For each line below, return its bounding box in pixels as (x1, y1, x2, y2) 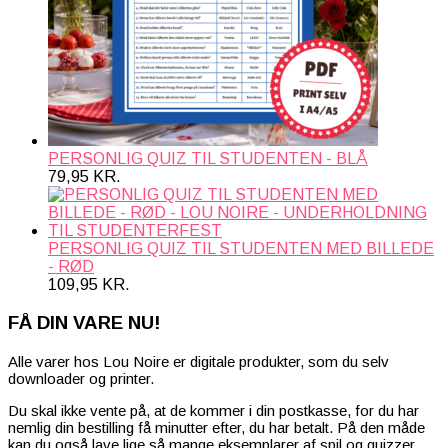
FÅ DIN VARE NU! (8, 312, 161, 334)
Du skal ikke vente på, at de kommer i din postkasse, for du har (8, 402, 419, 420)
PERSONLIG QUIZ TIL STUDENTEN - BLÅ (48, 149, 368, 167)
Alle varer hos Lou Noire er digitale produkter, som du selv (8, 353, 389, 371)
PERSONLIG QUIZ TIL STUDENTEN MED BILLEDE (48, 239, 434, 257)
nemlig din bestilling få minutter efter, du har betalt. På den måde (8, 419, 425, 437)
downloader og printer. (8, 370, 154, 388)
